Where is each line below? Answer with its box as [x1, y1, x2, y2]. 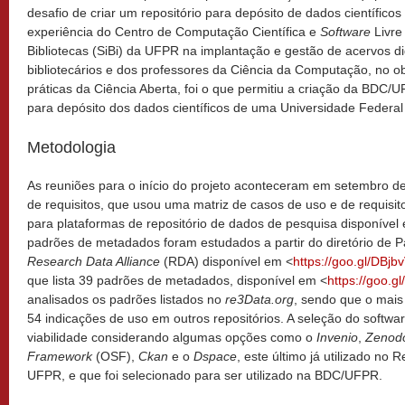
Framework [27, 349, 92, 363]
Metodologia [27, 138, 116, 156]
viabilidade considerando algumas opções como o [27, 330, 316, 344]
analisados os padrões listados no [27, 292, 225, 306]
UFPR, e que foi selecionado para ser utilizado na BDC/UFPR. [27, 368, 382, 382]
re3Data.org [225, 292, 294, 306]
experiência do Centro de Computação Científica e [27, 24, 320, 39]
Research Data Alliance [27, 254, 160, 268]
